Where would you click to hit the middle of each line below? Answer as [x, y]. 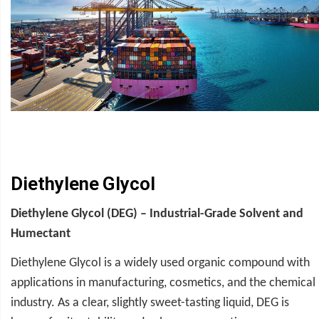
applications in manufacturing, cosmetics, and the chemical [163, 283]
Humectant [41, 234]
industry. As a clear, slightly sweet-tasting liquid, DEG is [150, 303]
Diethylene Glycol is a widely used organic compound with [160, 263]
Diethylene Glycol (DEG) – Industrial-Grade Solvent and [157, 214]
